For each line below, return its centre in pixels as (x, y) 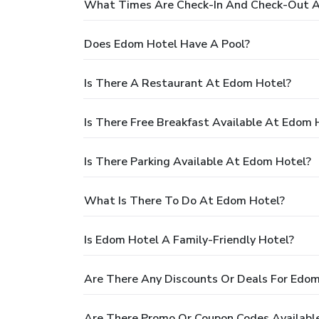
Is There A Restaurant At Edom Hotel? (188, 84)
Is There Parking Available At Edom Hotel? (198, 162)
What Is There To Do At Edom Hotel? (184, 201)
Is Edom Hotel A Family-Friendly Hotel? (189, 240)
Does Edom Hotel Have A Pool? (167, 45)
